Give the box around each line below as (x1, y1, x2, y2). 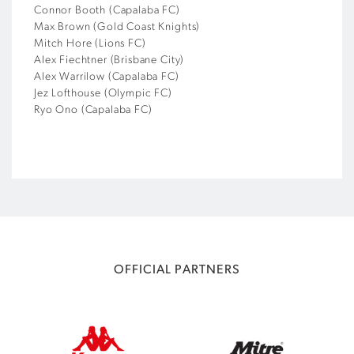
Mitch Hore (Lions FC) (34, 37, 146, 50)
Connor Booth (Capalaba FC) (34, 4, 180, 17)
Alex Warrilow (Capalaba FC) (34, 70, 179, 83)
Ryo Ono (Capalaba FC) (34, 104, 153, 116)
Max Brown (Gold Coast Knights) (34, 21, 201, 33)
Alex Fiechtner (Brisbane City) (34, 54, 185, 66)
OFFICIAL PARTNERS (114, 263, 240, 277)
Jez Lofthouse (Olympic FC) (34, 87, 172, 100)
